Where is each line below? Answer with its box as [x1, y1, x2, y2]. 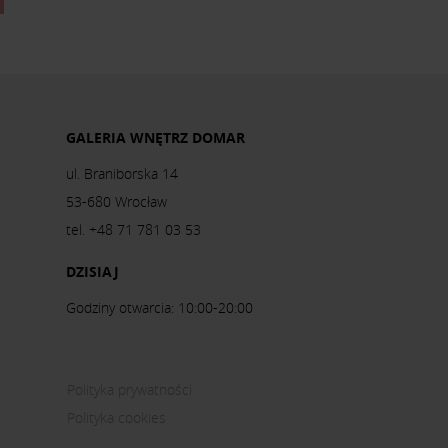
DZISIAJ [66, 261, 119, 281]
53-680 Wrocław [66, 191, 167, 211]
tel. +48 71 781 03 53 [66, 219, 201, 239]
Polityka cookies [67, 407, 166, 427]
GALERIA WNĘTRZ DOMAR [66, 127, 245, 147]
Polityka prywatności [67, 379, 192, 399]
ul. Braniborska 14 [66, 163, 178, 183]
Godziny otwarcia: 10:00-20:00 [66, 297, 253, 317]
